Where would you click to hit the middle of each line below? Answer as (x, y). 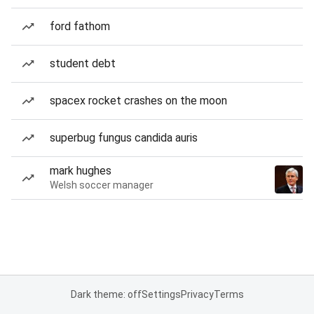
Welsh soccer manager (102, 185)
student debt (83, 63)
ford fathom (80, 26)
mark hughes (81, 171)
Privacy (197, 294)
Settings (161, 294)
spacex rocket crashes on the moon (138, 101)
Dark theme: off (106, 294)
